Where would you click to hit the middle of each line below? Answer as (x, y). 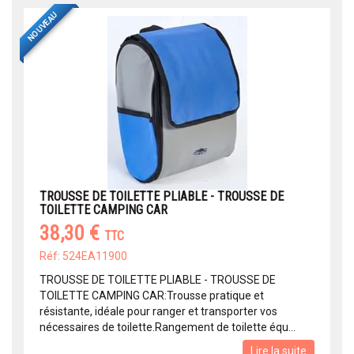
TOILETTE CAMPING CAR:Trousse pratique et (152, 296)
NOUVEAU (42, 26)
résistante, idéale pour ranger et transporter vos (158, 312)
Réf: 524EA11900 (83, 256)
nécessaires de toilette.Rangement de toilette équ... (168, 328)
